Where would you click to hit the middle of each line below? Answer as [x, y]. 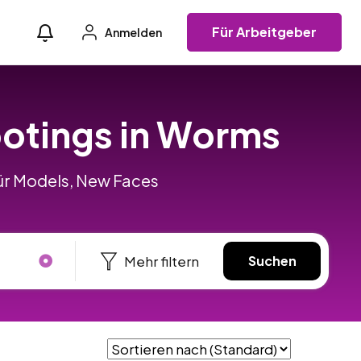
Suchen [272, 260]
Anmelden [133, 33]
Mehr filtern [162, 261]
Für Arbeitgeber [264, 32]
